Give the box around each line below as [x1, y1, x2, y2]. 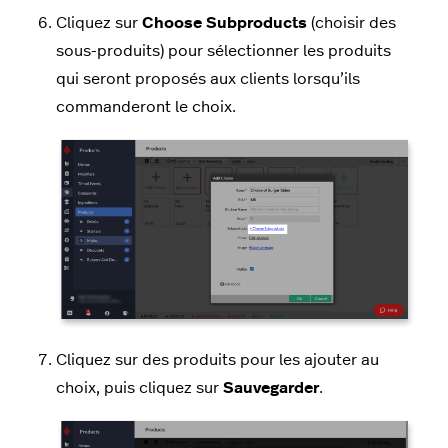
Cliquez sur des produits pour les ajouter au [56, 352, 379, 369]
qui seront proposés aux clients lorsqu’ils [56, 71, 360, 88]
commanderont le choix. [56, 99, 236, 116]
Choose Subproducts [142, 15, 307, 32]
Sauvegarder [223, 380, 319, 397]
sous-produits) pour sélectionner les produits [56, 43, 391, 60]
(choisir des [307, 15, 396, 32]
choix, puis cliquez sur [56, 380, 223, 397]
